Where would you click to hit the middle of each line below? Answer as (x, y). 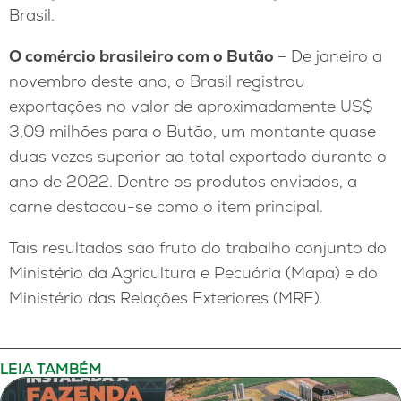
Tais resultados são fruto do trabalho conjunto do (198, 247)
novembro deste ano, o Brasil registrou (157, 81)
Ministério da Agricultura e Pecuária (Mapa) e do (193, 272)
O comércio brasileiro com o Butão (143, 56)
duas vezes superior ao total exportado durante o (198, 157)
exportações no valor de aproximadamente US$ (191, 107)
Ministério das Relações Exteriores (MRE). (166, 297)
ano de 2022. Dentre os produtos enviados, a (183, 182)
